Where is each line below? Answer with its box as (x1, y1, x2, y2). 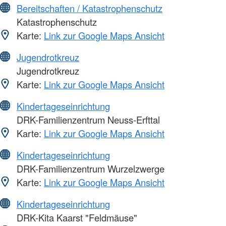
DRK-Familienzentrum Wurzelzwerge (14, 161, 164, 175)
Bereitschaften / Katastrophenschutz (17, 1, 162, 15)
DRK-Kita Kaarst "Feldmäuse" (14, 210, 137, 224)
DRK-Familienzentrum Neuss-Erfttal (14, 112, 160, 126)
